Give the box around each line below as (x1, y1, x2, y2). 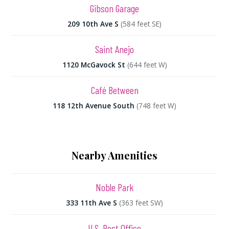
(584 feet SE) (121, 19, 162, 29)
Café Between (90, 84, 139, 96)
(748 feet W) (136, 101, 176, 110)
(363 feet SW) (119, 198, 163, 208)
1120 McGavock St (62, 60, 125, 70)
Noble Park (95, 181, 134, 193)
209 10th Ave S (67, 19, 119, 29)
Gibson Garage (90, 2, 139, 14)
